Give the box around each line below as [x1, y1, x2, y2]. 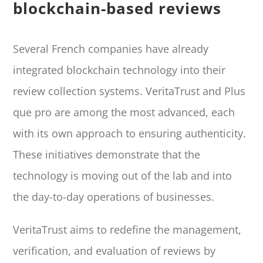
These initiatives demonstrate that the [13, 147, 201, 161]
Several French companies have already [13, 41, 209, 56]
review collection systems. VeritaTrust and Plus [13, 83, 246, 98]
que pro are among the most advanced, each [13, 104, 235, 119]
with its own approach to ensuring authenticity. [13, 126, 247, 140]
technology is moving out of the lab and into [13, 168, 232, 183]
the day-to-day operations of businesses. [13, 189, 215, 204]
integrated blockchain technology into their [13, 62, 226, 77]
